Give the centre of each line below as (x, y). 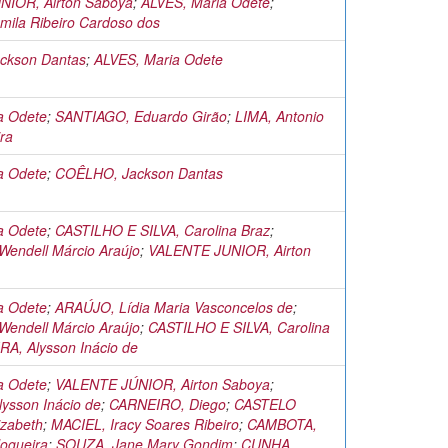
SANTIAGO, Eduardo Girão (141, 116)
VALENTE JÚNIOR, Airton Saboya (162, 384)
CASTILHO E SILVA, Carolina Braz (162, 230)
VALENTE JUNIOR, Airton (229, 250)
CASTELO (265, 404)
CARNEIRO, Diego (167, 404)
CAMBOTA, (282, 424)
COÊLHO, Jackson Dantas (139, 173)
